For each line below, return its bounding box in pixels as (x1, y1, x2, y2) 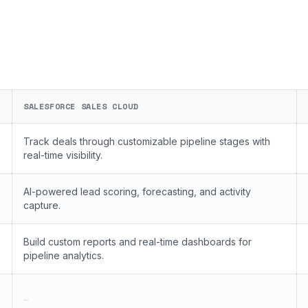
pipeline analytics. (23, 250, 104, 261)
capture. (23, 199, 60, 211)
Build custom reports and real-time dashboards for (23, 236, 252, 247)
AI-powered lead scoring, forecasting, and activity (23, 186, 251, 197)
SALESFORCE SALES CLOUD (23, 100, 139, 112)
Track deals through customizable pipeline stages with (23, 135, 270, 147)
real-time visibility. (23, 149, 102, 161)
